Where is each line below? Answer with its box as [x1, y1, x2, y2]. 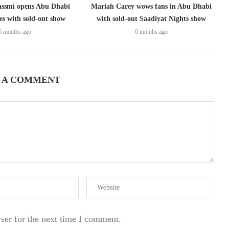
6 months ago [134, 28, 168, 36]
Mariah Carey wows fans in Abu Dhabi [90, 3, 212, 11]
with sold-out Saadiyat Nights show [96, 15, 206, 23]
